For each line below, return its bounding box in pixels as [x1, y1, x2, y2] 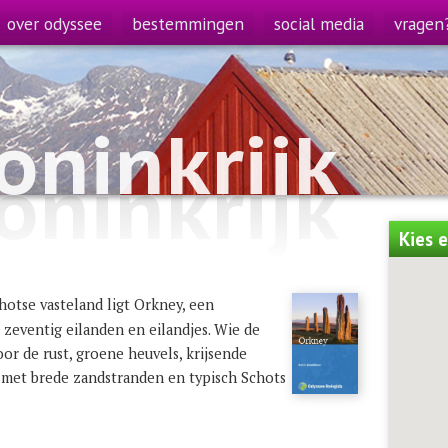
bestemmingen [132, 12, 244, 35]
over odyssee [7, 12, 102, 35]
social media [274, 12, 364, 35]
